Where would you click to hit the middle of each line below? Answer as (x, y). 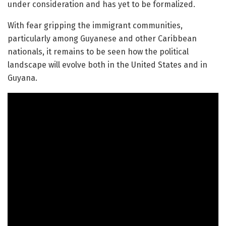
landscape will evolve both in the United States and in (107, 65)
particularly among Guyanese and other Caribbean (102, 39)
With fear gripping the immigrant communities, (95, 26)
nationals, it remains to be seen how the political (98, 52)
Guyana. (22, 78)
